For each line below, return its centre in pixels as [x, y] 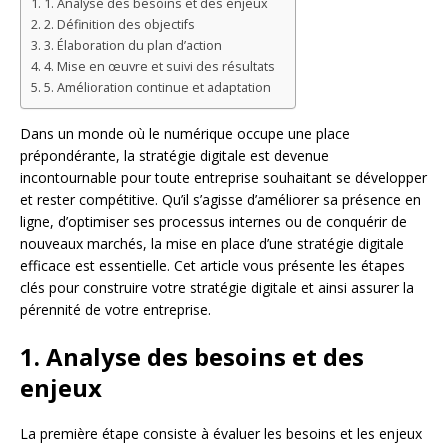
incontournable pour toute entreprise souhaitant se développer [223, 178]
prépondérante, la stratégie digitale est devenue [174, 156]
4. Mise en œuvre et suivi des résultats [159, 67]
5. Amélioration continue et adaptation [157, 88]
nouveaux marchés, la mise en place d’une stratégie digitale [212, 244]
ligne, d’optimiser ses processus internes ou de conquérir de [213, 222]
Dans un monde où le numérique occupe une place [185, 134]
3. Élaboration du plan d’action [132, 46]
